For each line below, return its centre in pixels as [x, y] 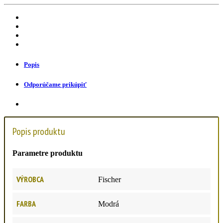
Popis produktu [39, 132]
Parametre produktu [48, 153]
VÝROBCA [30, 179]
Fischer [110, 179]
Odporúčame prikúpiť [55, 85]
